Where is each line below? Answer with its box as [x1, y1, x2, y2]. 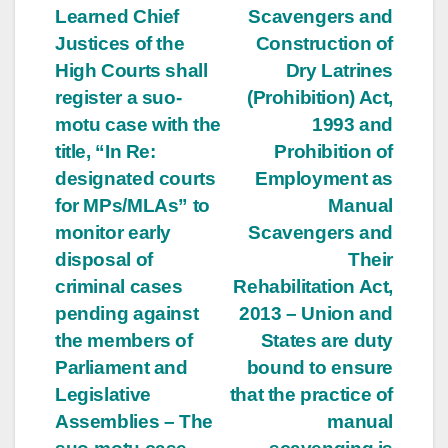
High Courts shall [55, 59, 208, 81]
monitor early [55, 221, 172, 243]
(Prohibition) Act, [246, 86, 393, 108]
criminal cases [55, 275, 183, 297]
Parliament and [55, 356, 188, 378]
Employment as [254, 167, 393, 189]
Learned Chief [55, 5, 180, 27]
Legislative [55, 383, 151, 405]
